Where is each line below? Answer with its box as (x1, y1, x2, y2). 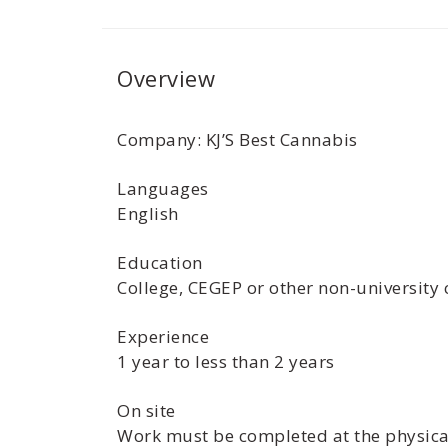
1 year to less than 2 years (117, 350, 335, 373)
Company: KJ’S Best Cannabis (117, 128, 358, 151)
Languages (117, 177, 209, 200)
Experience (117, 325, 209, 348)
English (117, 202, 179, 225)
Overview (117, 63, 215, 93)
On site (117, 399, 176, 422)
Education (117, 251, 203, 274)
